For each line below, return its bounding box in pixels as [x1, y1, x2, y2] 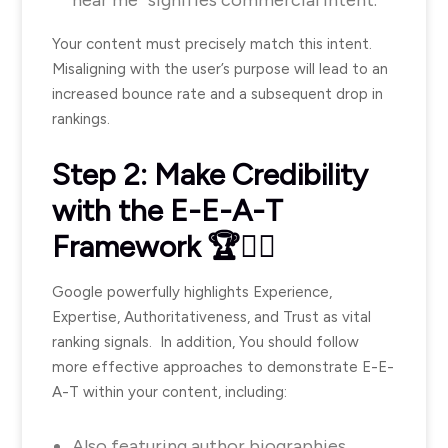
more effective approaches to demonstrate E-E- [52, 358, 394, 376]
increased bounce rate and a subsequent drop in [52, 85, 383, 103]
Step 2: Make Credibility [52, 156, 368, 193]
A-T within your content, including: [52, 383, 287, 401]
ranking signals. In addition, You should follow [52, 333, 359, 351]
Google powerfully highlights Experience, [52, 283, 332, 301]
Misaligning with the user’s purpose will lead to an [52, 60, 388, 78]
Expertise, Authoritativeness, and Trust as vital [52, 308, 371, 326]
